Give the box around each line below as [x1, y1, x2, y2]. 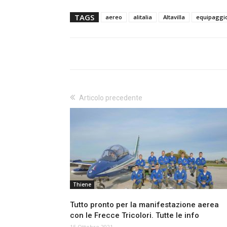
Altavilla [163, 13, 185, 21]
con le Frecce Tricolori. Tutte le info [70, 211, 199, 220]
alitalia [133, 13, 152, 21]
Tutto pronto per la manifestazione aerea [70, 200, 219, 210]
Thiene [73, 181, 91, 188]
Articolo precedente [79, 94, 142, 102]
